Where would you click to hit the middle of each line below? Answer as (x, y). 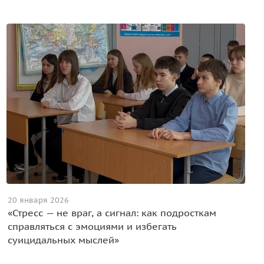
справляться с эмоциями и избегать (92, 226)
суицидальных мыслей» (63, 240)
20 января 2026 (38, 200)
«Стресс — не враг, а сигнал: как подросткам (112, 212)
